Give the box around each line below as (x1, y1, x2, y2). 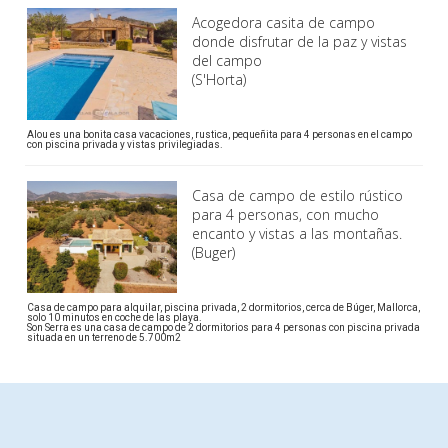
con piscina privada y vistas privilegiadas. (27, 139, 223, 151)
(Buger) (192, 243, 235, 263)
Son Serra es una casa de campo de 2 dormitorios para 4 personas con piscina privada (27, 322, 420, 334)
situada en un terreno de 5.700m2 (27, 332, 181, 344)
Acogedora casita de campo (192, 12, 375, 32)
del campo (192, 50, 262, 70)
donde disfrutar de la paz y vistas (192, 31, 407, 51)
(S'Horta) (192, 69, 246, 89)
